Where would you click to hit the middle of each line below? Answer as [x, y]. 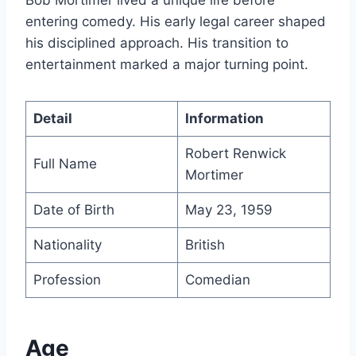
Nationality [67, 244]
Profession [67, 279]
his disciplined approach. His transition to [157, 43]
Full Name [65, 163]
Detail [52, 118]
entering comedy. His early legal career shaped [176, 21]
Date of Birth [74, 209]
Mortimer [214, 174]
